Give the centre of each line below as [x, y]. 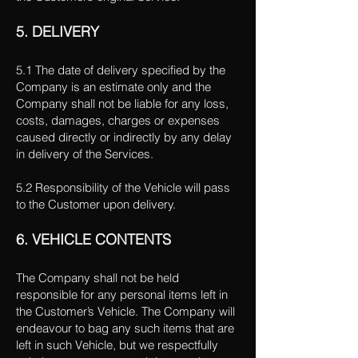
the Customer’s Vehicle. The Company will [125, 311]
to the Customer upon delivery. [96, 204]
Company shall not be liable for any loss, [122, 103]
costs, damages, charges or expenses [118, 120]
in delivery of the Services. [85, 154]
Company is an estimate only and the [113, 87]
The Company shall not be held [97, 278]
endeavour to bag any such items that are [125, 328]
